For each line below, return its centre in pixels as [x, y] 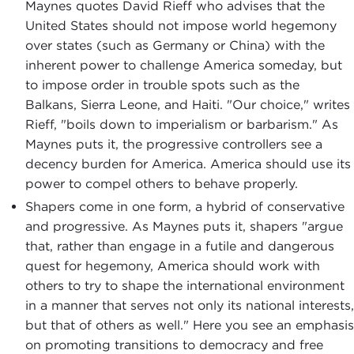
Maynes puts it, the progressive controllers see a [174, 144]
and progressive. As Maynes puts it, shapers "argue [184, 226]
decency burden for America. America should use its [188, 164]
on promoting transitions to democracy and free [174, 345]
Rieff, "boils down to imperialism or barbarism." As [182, 124]
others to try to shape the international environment [185, 285]
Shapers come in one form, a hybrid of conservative [185, 206]
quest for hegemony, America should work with [173, 265]
